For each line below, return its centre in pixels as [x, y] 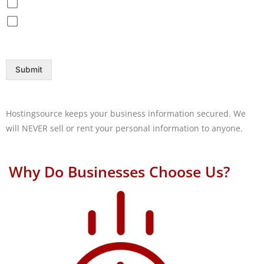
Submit [29, 70]
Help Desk [46, 22]
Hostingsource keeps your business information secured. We [126, 114]
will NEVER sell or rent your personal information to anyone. [124, 128]
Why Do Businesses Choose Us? [119, 172]
